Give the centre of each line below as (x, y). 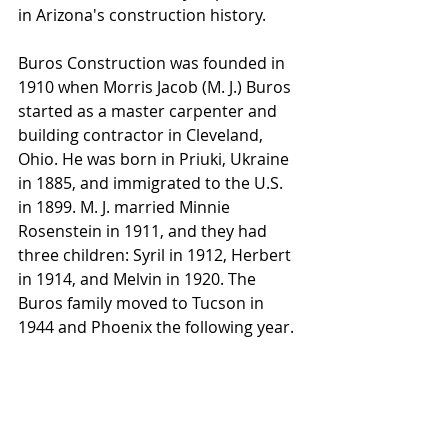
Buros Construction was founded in (153, 62)
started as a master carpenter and (149, 110)
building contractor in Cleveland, (142, 134)
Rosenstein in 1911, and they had (144, 230)
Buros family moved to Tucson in (143, 302)
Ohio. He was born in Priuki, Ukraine (155, 158)
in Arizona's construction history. (142, 14)
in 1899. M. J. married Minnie (126, 206)
